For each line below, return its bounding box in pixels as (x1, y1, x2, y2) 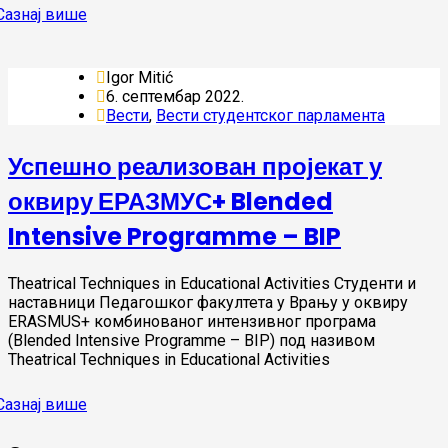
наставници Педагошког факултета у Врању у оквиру (8, 292, 408, 312)
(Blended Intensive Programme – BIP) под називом (8, 330, 375, 350)
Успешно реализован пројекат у (8, 149, 382, 183)
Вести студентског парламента (156, 105, 385, 125)
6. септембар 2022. (106, 86, 244, 106)
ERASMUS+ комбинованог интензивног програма (8, 311, 376, 331)
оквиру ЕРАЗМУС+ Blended (8, 184, 333, 218)
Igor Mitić (106, 67, 173, 87)
